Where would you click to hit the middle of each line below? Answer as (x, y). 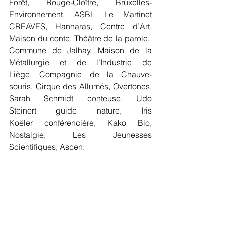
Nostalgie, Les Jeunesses (80, 135)
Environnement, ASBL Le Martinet (80, 14)
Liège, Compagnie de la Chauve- (80, 75)
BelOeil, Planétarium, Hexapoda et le (80, 195)
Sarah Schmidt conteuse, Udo (80, 99)
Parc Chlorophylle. (43, 207)
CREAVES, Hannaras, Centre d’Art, (80, 26)
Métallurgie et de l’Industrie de (80, 63)
